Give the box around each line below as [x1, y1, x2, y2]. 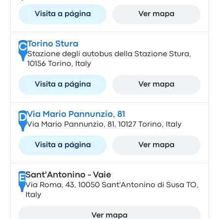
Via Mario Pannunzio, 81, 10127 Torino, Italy [26, 121, 181, 128]
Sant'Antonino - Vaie [25, 172, 111, 179]
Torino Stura [27, 41, 78, 48]
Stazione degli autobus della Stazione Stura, [27, 51, 191, 58]
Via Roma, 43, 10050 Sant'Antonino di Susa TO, [25, 182, 198, 189]
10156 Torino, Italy [27, 61, 91, 67]
